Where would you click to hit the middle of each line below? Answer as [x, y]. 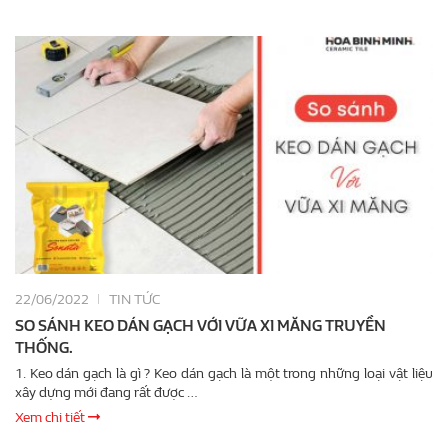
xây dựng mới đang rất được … [106, 392]
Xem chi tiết [51, 417]
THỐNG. [44, 347]
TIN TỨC [134, 299]
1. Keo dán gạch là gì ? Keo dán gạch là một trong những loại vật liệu [84, 373]
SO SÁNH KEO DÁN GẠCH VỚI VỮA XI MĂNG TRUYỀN [200, 325]
